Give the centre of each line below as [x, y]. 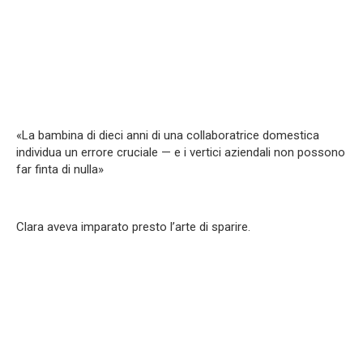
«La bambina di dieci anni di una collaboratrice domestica [168, 136]
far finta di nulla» [60, 170]
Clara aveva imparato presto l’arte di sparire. [133, 227]
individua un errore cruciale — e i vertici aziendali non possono [181, 153]
